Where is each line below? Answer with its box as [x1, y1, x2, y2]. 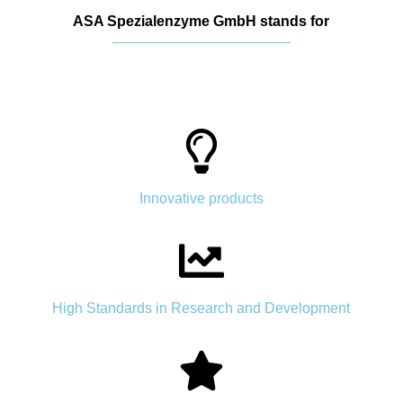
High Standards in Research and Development [52, 300, 351, 316]
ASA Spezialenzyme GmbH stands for [73, 13, 330, 29]
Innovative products [139, 190, 264, 206]
